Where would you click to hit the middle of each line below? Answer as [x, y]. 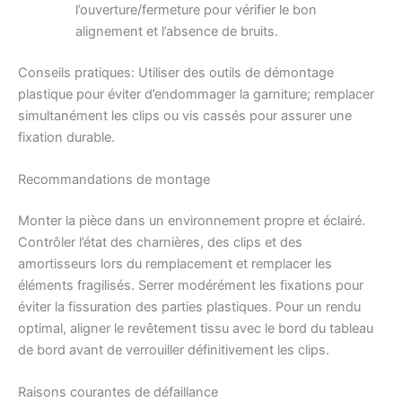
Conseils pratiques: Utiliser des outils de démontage [176, 72]
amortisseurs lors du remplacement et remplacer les [175, 264]
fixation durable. [66, 137]
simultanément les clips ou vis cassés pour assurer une [185, 115]
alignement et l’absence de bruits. [176, 31]
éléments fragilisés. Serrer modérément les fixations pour [191, 286]
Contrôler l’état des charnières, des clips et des [160, 243]
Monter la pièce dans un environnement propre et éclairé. [192, 221]
